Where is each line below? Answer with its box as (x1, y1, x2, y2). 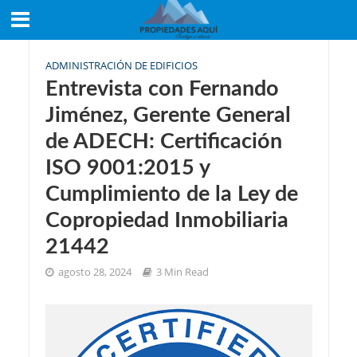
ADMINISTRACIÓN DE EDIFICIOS (45, 59, 198, 73)
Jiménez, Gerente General (45, 104, 291, 126)
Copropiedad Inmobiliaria (45, 210, 288, 231)
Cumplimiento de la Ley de (45, 183, 298, 205)
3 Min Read (155, 265, 209, 279)
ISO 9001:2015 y (45, 157, 210, 178)
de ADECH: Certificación (45, 131, 282, 152)
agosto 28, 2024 (57, 265, 131, 279)
